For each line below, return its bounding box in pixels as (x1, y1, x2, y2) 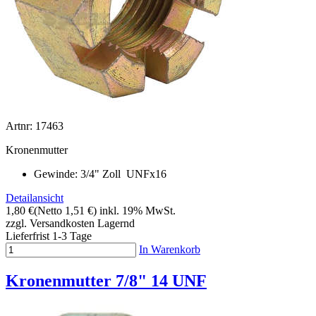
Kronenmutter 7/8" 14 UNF (6, 271, 207, 290)
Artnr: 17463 (6, 119, 63, 132)
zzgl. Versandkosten (6, 217, 95, 229)
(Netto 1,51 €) (34, 204, 97, 217)
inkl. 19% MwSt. (99, 204, 176, 217)
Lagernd (97, 217, 135, 229)
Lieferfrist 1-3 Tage (6, 229, 92, 242)
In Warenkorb (139, 243, 200, 255)
